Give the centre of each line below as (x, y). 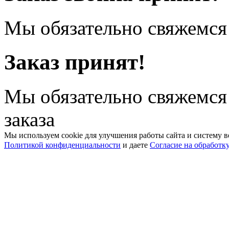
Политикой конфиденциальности (62, 145)
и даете (135, 145)
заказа (29, 119)
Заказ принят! (75, 62)
